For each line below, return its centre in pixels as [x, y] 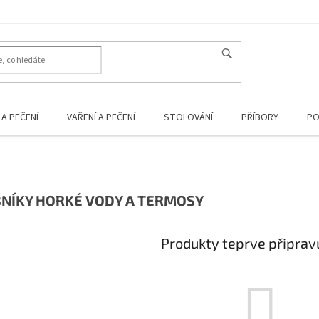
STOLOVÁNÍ [188, 117]
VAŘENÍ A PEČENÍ [101, 117]
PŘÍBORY [260, 117]
